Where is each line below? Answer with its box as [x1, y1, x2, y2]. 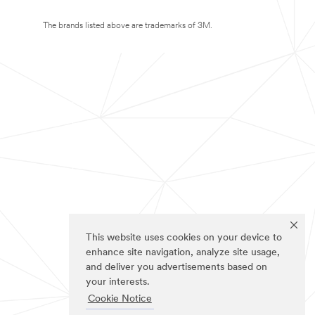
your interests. [86, 277, 150, 288]
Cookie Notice [87, 294, 152, 305]
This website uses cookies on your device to [86, 233, 282, 244]
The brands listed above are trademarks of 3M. [43, 22, 212, 30]
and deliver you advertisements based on [86, 262, 267, 274]
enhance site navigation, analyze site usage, [86, 247, 280, 259]
